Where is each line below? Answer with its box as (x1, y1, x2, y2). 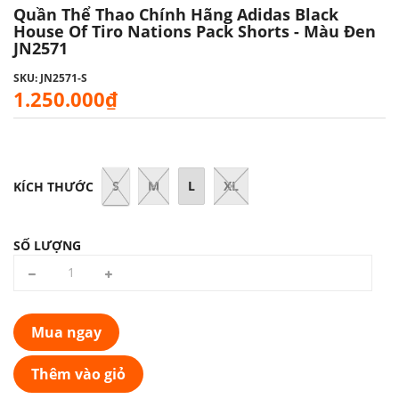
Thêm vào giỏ (31, 363, 126, 384)
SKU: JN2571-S (13, 69, 87, 85)
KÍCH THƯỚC (13, 177, 94, 195)
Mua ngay (31, 322, 102, 342)
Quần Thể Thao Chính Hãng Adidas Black (13, 3, 338, 25)
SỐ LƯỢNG (13, 236, 81, 254)
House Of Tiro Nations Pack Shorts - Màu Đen (13, 20, 376, 42)
